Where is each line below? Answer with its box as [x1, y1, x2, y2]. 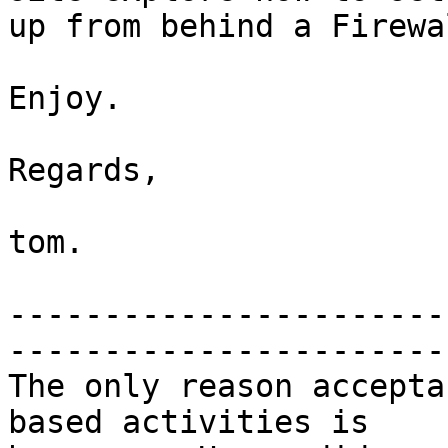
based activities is [8, 404, 388, 441]
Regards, [8, 152, 160, 189]
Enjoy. [8, 80, 122, 117]
